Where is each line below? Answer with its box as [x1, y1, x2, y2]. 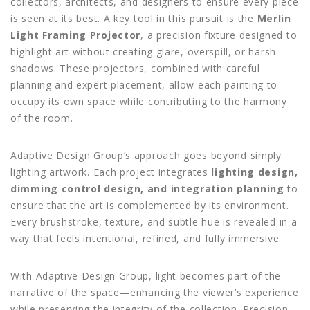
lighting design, [211, 165, 298, 179]
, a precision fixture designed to [140, 28, 298, 42]
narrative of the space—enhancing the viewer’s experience [10, 285, 299, 299]
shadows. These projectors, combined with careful [10, 61, 260, 75]
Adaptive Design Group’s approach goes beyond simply [10, 148, 282, 162]
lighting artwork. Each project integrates [10, 165, 212, 179]
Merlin [257, 11, 291, 25]
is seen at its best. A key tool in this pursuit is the [10, 11, 257, 25]
